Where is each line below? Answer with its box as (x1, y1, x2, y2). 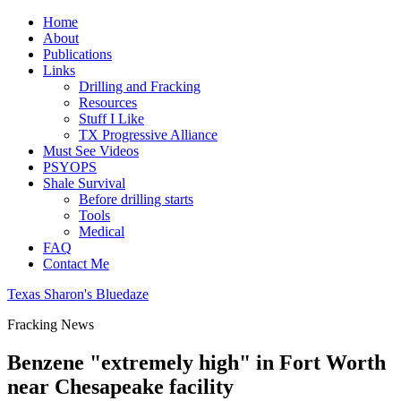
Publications (43, 47, 112, 62)
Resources (79, 95, 137, 110)
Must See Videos (43, 143, 139, 158)
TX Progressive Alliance (79, 127, 218, 142)
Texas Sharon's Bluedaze (7, 286, 149, 302)
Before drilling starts (79, 192, 193, 207)
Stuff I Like (79, 111, 144, 126)
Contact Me (43, 256, 109, 271)
